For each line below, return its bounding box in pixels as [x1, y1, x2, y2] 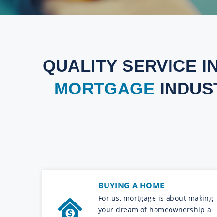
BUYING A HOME [98, 180, 165, 191]
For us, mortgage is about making [98, 193, 214, 202]
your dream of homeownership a [98, 204, 212, 214]
